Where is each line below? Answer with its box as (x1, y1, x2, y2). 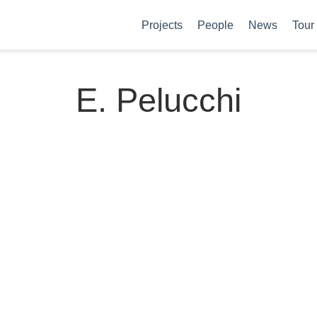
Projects (142, 18, 183, 31)
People (197, 18, 234, 31)
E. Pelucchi (76, 81, 241, 119)
